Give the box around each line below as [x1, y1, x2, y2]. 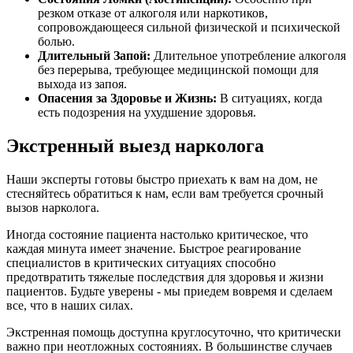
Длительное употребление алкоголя [150, 48, 346, 62]
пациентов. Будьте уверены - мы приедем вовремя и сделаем [6, 284, 333, 298]
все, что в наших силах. [6, 298, 133, 312]
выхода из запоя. [38, 76, 127, 91]
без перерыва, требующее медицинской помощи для [38, 62, 318, 76]
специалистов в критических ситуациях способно [6, 255, 276, 269]
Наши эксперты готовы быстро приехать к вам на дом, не [6, 172, 318, 186]
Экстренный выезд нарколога [6, 135, 264, 156]
